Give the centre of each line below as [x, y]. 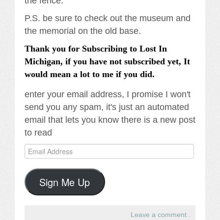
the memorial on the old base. [83, 31]
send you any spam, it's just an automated [107, 107]
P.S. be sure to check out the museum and [108, 18]
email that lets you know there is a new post [110, 120]
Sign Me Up [65, 182]
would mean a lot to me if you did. [90, 74]
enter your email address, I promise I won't [108, 95]
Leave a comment [159, 215]
